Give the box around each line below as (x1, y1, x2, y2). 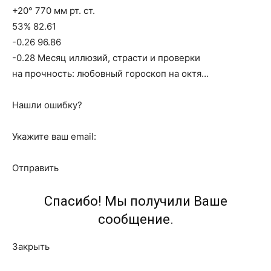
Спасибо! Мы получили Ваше (44, 194, 227, 209)
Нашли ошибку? (12, 99, 82, 111)
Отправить (12, 162, 59, 174)
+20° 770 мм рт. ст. (12, 5, 95, 16)
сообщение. (97, 212, 174, 227)
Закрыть (12, 241, 50, 252)
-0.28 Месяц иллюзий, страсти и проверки (12, 52, 200, 64)
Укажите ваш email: (12, 131, 96, 142)
